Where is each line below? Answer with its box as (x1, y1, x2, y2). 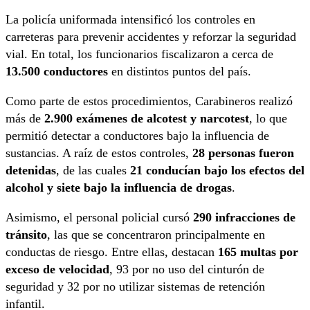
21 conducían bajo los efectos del (130, 163, 304, 177)
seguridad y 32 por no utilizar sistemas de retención (6, 279, 265, 293)
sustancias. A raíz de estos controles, (6, 145, 192, 160)
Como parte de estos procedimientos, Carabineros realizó (6, 93, 293, 108)
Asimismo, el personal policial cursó (6, 210, 193, 224)
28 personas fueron (192, 145, 294, 160)
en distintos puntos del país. (108, 64, 251, 78)
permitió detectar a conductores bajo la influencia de (6, 128, 269, 143)
